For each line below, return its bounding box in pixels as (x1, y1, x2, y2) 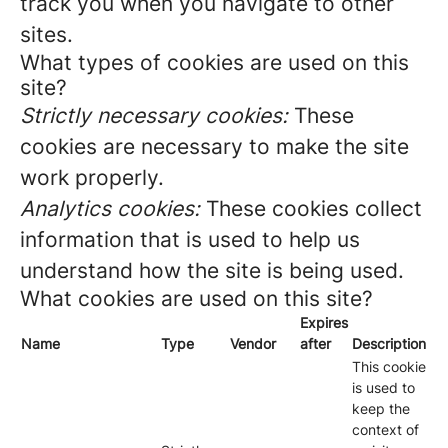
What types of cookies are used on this (20, 50, 409, 75)
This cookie (352, 358, 426, 375)
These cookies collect (200, 196, 422, 221)
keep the (352, 400, 410, 417)
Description (352, 335, 426, 352)
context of (352, 421, 419, 438)
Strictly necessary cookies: (20, 103, 288, 128)
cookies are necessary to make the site (20, 134, 409, 159)
